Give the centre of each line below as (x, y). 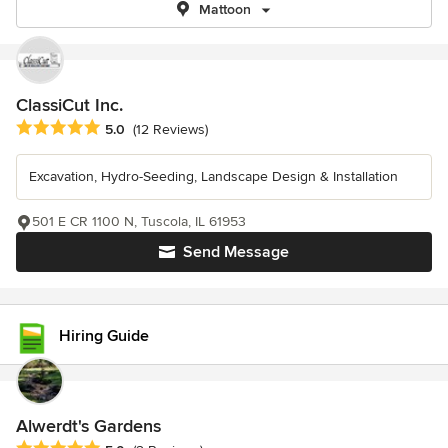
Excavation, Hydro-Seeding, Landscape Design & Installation (213, 177)
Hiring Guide (104, 336)
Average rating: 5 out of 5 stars (122, 128)
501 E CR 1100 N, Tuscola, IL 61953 (139, 222)
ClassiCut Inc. (69, 105)
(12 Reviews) (170, 130)
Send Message (236, 252)
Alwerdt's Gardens (88, 426)
